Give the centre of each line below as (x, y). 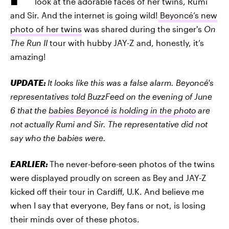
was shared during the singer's (143, 29)
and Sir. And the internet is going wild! (84, 15)
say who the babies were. (58, 138)
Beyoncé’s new (188, 15)
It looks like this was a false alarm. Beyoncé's (131, 83)
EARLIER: (30, 164)
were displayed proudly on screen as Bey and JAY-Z (108, 178)
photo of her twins (46, 29)
